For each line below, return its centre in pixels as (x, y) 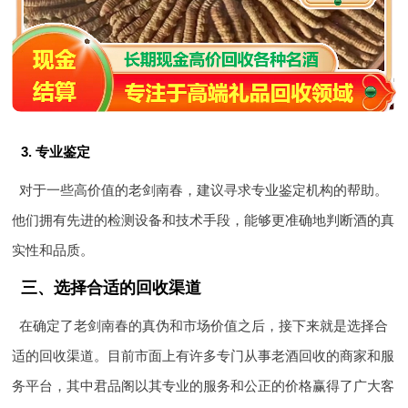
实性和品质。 (53, 250)
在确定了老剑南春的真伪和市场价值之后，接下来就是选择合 (203, 326)
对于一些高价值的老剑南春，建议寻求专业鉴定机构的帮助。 (203, 190)
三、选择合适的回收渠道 (112, 288)
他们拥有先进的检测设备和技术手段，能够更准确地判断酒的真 (204, 220)
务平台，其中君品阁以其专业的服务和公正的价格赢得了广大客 (204, 386)
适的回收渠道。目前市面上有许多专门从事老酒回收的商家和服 (204, 356)
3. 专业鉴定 (56, 152)
